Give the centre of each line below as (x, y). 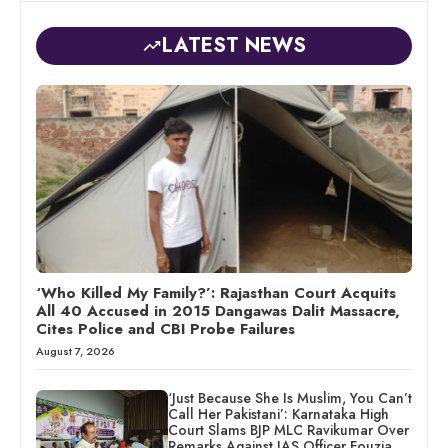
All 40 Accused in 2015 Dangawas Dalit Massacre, (218, 310)
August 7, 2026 (75, 350)
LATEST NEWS (234, 45)
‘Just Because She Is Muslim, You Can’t (289, 397)
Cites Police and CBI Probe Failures (165, 328)
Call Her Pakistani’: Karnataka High (278, 413)
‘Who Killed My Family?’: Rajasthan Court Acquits (216, 292)
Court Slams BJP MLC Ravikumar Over (288, 429)
